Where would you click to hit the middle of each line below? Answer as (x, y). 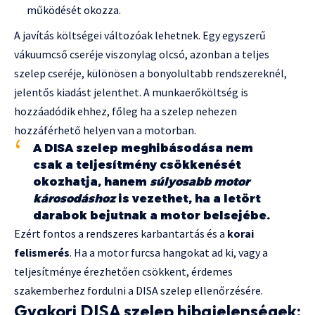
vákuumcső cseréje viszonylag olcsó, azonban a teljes (142, 54)
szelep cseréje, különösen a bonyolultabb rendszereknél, (150, 73)
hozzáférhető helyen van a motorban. (105, 130)
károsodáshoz (74, 199)
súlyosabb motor (200, 182)
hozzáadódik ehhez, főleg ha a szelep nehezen (126, 111)
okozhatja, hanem (91, 182)
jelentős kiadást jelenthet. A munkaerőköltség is (131, 92)
